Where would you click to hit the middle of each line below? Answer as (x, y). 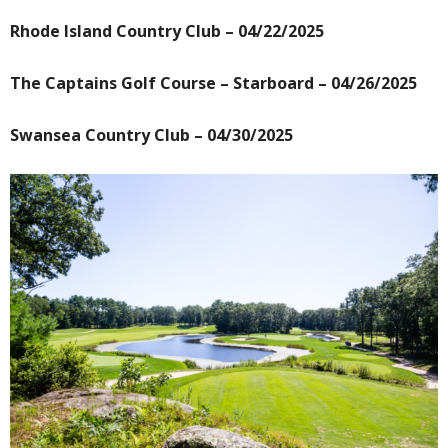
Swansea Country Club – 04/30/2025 (151, 135)
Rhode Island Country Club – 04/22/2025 (167, 31)
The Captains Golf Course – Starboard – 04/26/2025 (213, 83)
